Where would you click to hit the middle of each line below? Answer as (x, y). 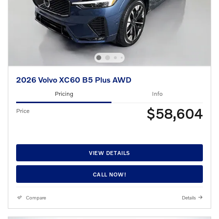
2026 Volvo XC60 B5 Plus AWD (74, 79)
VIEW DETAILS (109, 153)
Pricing (64, 94)
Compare (36, 198)
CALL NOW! (109, 174)
